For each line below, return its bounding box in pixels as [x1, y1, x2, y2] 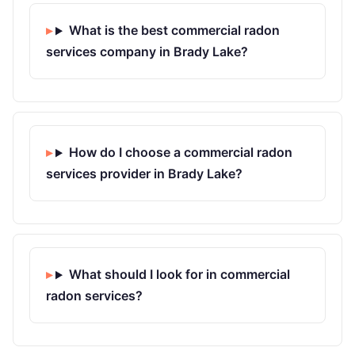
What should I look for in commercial [68, 266, 290, 283]
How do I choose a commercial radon [68, 144, 292, 161]
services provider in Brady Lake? [46, 166, 242, 182]
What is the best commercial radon [68, 22, 280, 39]
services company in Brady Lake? [46, 44, 248, 60]
